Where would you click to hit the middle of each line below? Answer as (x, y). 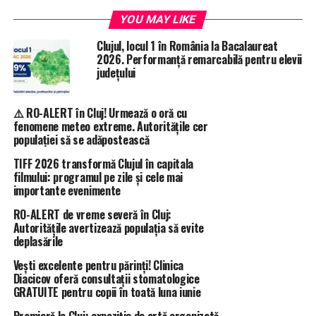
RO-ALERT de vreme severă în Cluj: (92, 214)
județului (116, 72)
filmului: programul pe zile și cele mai (98, 177)
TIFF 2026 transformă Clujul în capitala (103, 163)
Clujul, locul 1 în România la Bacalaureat (187, 45)
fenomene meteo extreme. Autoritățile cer (110, 126)
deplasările (38, 241)
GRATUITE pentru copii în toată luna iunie (107, 292)
